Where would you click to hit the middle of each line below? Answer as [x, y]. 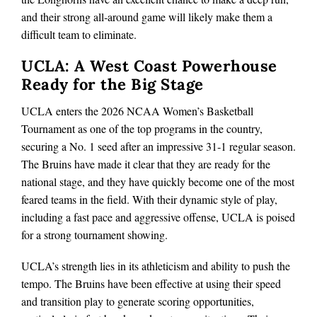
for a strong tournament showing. [94, 234]
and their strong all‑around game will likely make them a [147, 16]
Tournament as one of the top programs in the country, [142, 128]
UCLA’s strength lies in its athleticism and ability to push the [156, 265]
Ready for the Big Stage [113, 84]
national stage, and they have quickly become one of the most [158, 181]
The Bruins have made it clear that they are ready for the [146, 163]
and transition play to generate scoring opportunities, [138, 301]
